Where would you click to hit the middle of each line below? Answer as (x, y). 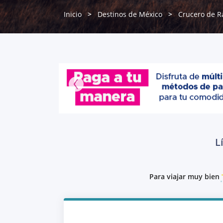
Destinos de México (130, 14)
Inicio (73, 14)
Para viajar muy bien (184, 176)
